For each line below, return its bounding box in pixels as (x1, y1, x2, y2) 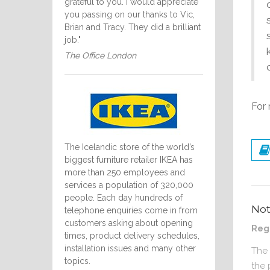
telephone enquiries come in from (64, 206, 198, 215)
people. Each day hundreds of (64, 193, 183, 202)
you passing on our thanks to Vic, (64, 10, 195, 19)
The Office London (64, 51, 136, 60)
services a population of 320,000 (64, 180, 193, 190)
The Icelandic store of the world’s (64, 142, 195, 152)
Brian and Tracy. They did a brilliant (64, 22, 201, 32)
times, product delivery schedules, (64, 231, 199, 240)
